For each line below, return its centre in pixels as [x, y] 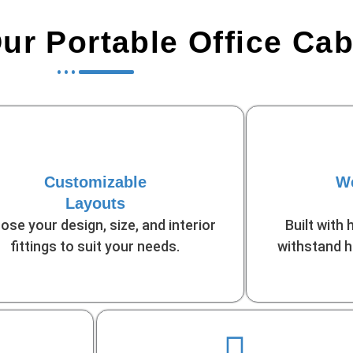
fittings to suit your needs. [95, 247]
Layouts [95, 204]
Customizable [95, 182]
